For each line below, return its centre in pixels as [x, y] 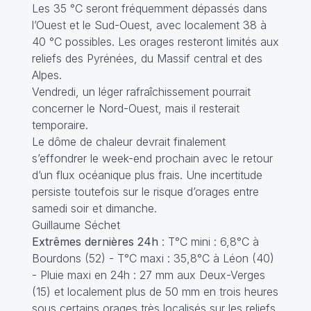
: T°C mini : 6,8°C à [208, 241]
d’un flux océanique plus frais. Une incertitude [147, 175]
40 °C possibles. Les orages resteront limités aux [155, 41]
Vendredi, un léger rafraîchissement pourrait [141, 91]
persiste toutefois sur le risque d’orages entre [145, 191]
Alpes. [47, 75]
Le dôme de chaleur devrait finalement [128, 141]
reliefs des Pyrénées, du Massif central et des [147, 58]
